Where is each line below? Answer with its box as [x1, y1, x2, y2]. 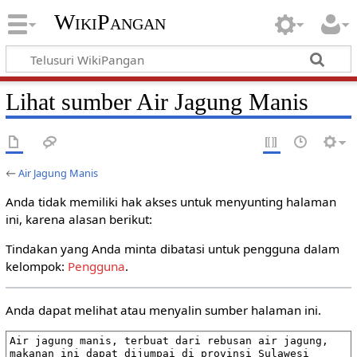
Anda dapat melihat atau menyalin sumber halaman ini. [5, 301, 321, 318]
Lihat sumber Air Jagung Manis [5, 88, 308, 116]
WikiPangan [53, 10, 166, 35]
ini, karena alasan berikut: [5, 211, 152, 227]
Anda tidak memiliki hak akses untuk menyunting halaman [5, 194, 336, 210]
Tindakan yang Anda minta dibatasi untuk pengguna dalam [5, 241, 339, 257]
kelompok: [5, 258, 68, 275]
